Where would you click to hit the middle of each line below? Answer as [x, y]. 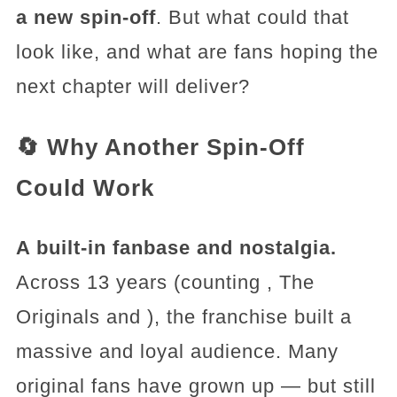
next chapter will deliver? [132, 86]
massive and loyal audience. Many [177, 352]
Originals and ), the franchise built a [183, 317]
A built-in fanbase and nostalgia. [176, 248]
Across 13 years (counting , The [165, 283]
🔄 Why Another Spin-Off [160, 147]
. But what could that [252, 17]
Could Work [85, 187]
